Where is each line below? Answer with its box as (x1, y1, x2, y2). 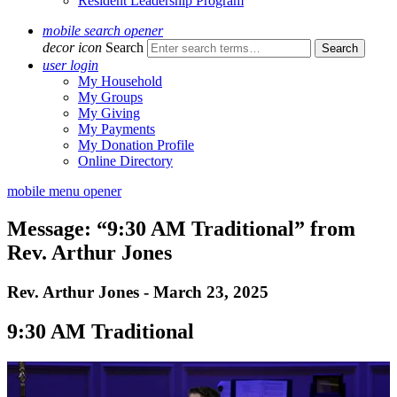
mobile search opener (43, 23, 163, 38)
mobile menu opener (7, 183, 121, 198)
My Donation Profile (78, 137, 194, 152)
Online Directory (78, 153, 173, 168)
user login (43, 58, 98, 73)
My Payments (78, 121, 155, 136)
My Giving (78, 105, 140, 121)
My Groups (78, 90, 143, 105)
